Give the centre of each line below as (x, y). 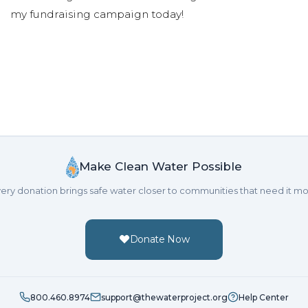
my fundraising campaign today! (97, 14)
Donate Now (159, 239)
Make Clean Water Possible (160, 167)
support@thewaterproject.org (164, 297)
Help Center (264, 297)
